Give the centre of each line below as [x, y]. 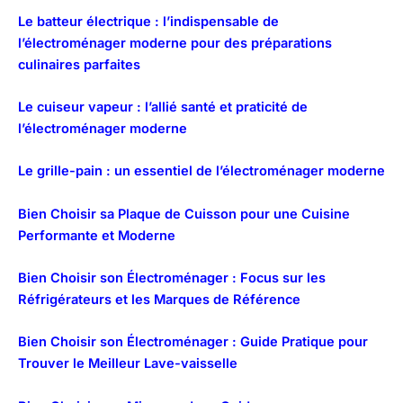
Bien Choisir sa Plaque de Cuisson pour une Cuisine [184, 214]
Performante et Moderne [97, 235]
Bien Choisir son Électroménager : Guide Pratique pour [193, 342]
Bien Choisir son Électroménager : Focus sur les [172, 278]
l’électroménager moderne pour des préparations [175, 43]
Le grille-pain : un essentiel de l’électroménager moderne [201, 171]
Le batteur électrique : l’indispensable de [148, 21]
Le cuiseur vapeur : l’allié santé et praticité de [163, 107]
